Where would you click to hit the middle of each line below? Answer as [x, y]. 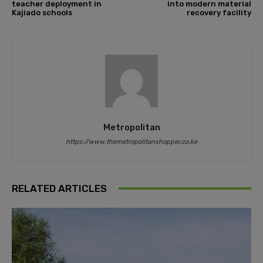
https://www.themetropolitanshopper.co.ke [131, 141]
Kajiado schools [42, 12]
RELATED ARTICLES [59, 188]
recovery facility [219, 12]
